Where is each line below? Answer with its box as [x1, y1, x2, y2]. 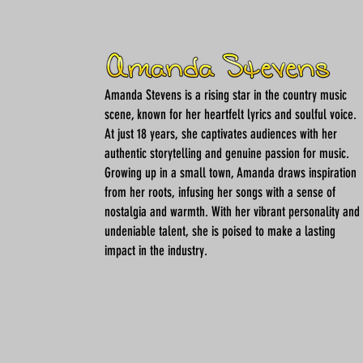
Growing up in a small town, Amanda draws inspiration [105, 164, 357, 181]
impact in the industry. [105, 242, 207, 258]
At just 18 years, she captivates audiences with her [105, 126, 337, 142]
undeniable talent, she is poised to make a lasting [105, 223, 335, 239]
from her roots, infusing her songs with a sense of [105, 184, 335, 200]
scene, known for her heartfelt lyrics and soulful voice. [105, 106, 357, 122]
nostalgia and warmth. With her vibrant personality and [105, 203, 360, 220]
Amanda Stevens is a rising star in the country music [105, 87, 347, 103]
